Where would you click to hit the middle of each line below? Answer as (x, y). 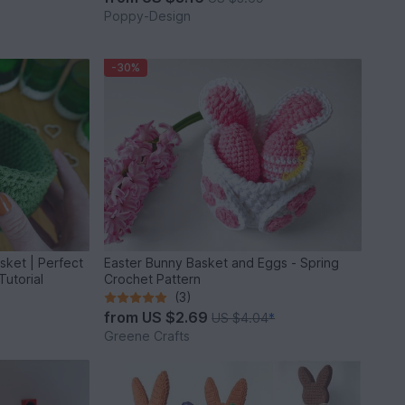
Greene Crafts (147, 336)
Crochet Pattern (153, 279)
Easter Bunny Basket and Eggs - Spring (222, 263)
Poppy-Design (148, 15)
